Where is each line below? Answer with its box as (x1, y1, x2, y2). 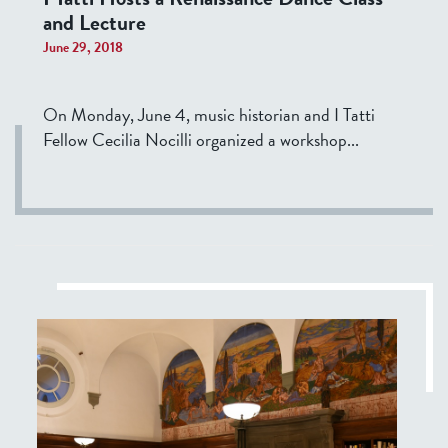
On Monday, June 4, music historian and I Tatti (43, 100, 375, 128)
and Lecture (43, 5, 146, 39)
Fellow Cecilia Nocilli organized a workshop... (43, 125, 359, 153)
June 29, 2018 (43, 36, 123, 58)
